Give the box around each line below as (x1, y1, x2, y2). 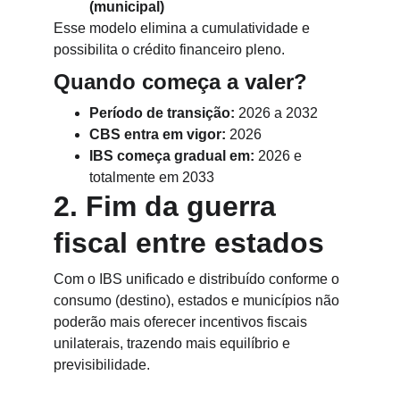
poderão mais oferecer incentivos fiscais (54, 314, 311, 329)
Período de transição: (89, 105, 235, 121)
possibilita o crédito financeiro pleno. (54, 42, 285, 57)
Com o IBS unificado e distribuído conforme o (54, 271, 343, 287)
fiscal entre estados (54, 227, 324, 259)
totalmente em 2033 (89, 170, 214, 185)
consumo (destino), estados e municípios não (54, 293, 343, 308)
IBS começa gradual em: (89, 148, 254, 163)
